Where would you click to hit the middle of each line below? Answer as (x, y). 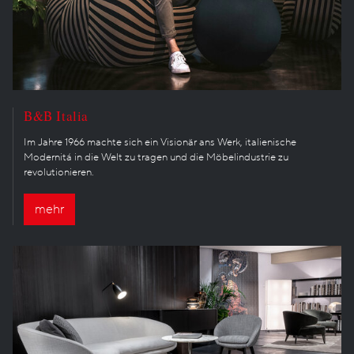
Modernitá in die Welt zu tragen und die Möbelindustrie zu (156, 157)
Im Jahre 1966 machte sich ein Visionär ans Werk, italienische (160, 142)
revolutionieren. (59, 172)
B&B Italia (56, 115)
